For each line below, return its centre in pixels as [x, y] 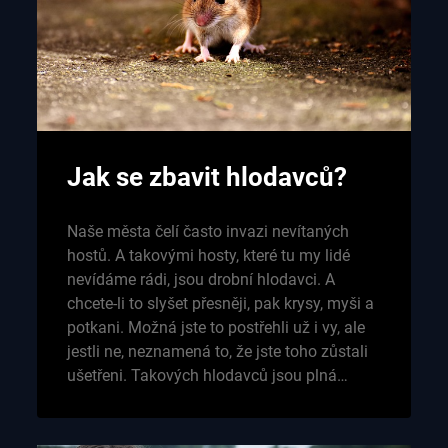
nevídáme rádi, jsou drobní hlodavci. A [200, 279]
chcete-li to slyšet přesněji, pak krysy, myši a [220, 303]
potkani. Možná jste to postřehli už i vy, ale [215, 327]
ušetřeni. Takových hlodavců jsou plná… [207, 375]
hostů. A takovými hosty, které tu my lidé [208, 255]
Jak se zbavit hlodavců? [206, 176]
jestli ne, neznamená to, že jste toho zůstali [217, 351]
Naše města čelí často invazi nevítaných [207, 231]
